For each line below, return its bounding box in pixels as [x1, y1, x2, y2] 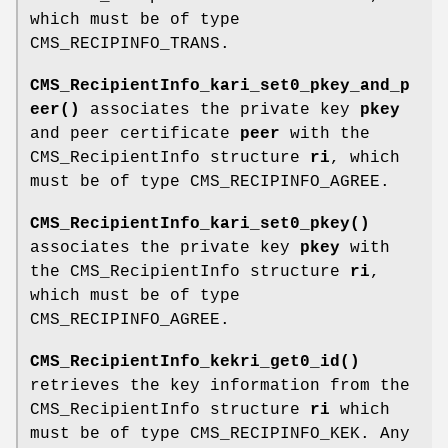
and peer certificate [30, 124, 240, 143]
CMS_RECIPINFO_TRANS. [30, 34, 230, 53]
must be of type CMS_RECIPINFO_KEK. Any [30, 424, 410, 443]
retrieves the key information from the [30, 376, 410, 395]
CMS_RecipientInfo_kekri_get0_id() [30, 352, 360, 371]
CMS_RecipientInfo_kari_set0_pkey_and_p [30, 76, 410, 95]
